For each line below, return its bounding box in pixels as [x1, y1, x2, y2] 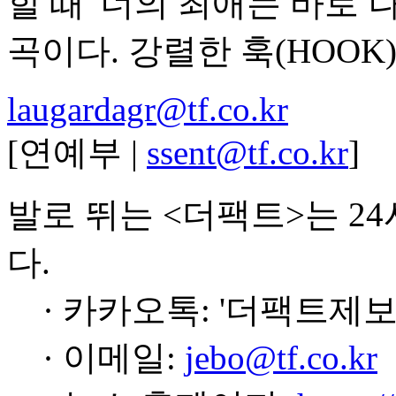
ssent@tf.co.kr [147, 133, 348, 171]
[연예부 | [7, 133, 147, 171]
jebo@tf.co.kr [185, 339, 377, 377]
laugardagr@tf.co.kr [7, 90, 288, 128]
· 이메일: [42, 339, 185, 377]
